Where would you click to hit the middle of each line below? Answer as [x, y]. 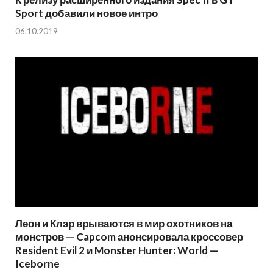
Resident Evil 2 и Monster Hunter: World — [117, 250]
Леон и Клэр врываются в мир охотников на [124, 223]
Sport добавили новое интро [87, 13]
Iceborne [37, 263]
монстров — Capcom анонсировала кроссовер [129, 236]
